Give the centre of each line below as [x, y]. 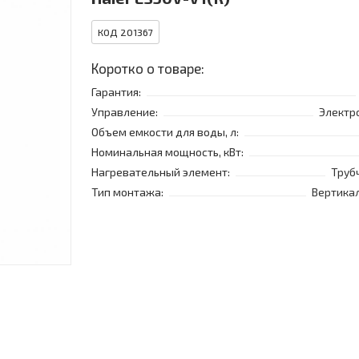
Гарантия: [116, 92]
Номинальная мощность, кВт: [167, 152]
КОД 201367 [125, 32]
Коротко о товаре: [148, 69]
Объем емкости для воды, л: [165, 132]
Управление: [125, 112]
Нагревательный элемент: [161, 172]
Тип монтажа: [127, 192]
